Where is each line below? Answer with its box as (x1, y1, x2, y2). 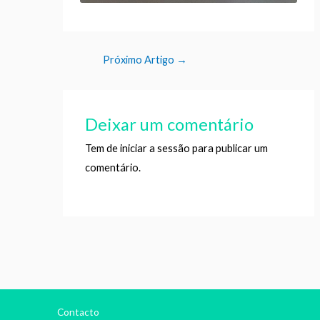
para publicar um (190, 142, 269, 155)
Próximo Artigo (103, 54, 176, 66)
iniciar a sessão (120, 142, 191, 155)
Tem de (85, 142, 121, 155)
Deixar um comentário (85, 114, 254, 135)
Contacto (57, 306, 99, 319)
